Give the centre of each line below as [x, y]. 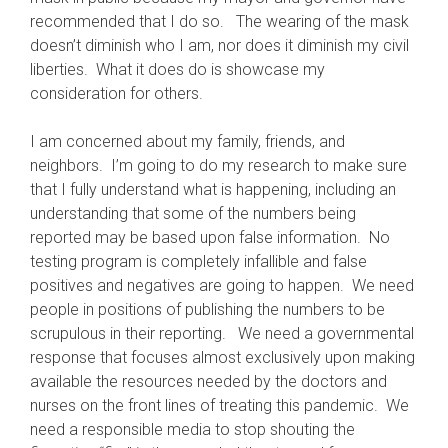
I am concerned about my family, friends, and [187, 141]
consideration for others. [116, 93]
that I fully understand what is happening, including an [213, 189]
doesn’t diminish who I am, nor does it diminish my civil [219, 45]
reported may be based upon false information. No [210, 237]
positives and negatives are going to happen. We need [222, 285]
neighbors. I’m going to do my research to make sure [218, 165]
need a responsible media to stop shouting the [192, 429]
